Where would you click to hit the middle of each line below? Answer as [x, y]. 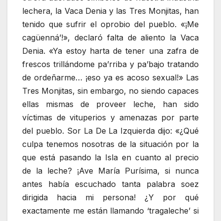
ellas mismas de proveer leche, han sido [110, 104]
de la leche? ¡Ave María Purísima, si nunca [110, 171]
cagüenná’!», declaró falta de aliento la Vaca [110, 38]
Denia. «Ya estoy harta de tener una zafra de [110, 51]
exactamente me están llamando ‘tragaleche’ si [110, 211]
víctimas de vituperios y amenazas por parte [110, 118]
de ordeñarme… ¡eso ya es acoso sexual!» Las [110, 78]
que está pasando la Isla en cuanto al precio [110, 158]
